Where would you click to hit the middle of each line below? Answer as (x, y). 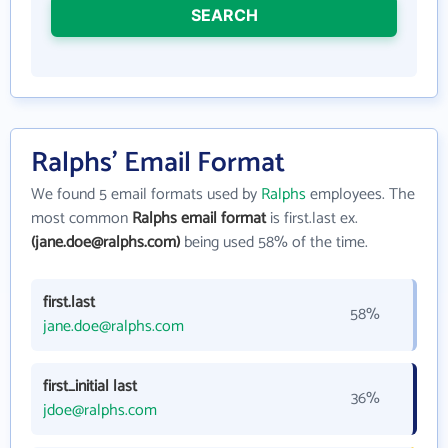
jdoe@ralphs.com (100, 410)
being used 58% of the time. (274, 242)
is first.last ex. (312, 218)
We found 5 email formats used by (146, 194)
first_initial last (90, 386)
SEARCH (224, 15)
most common (81, 218)
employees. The (360, 194)
